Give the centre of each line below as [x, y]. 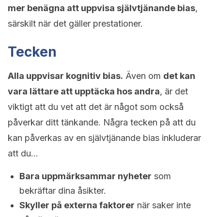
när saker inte [163, 205]
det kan [179, 76]
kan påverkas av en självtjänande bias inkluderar [104, 138]
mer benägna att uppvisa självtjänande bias [101, 8]
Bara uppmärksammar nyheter [85, 176]
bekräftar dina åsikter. [63, 191]
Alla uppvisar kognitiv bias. [65, 76]
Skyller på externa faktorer [77, 205]
